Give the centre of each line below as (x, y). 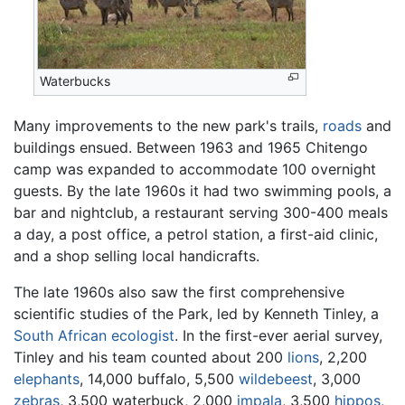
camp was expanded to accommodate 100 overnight (195, 169)
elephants (47, 378)
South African (60, 335)
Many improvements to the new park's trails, (168, 125)
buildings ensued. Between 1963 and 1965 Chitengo (191, 147)
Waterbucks (75, 80)
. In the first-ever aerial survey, (278, 335)
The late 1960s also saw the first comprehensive (179, 292)
